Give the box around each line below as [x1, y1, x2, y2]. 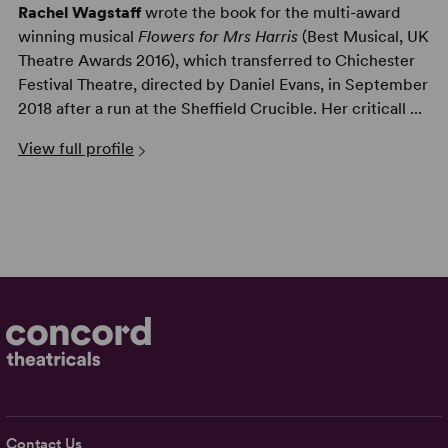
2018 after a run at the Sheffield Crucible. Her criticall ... [17, 99, 422, 119]
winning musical [17, 27, 138, 47]
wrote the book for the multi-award [140, 3, 400, 23]
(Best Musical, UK [297, 27, 429, 47]
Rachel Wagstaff [17, 3, 141, 23]
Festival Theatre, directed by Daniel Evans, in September [17, 75, 428, 95]
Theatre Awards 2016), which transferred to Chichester [17, 51, 415, 71]
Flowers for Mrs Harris [137, 27, 298, 47]
